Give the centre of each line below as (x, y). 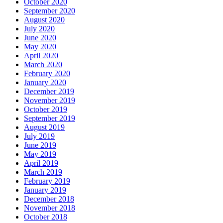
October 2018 (46, 217)
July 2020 (39, 28)
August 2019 (44, 127)
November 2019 (50, 100)
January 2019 (45, 190)
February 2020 (47, 73)
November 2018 (50, 208)
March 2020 (43, 64)
